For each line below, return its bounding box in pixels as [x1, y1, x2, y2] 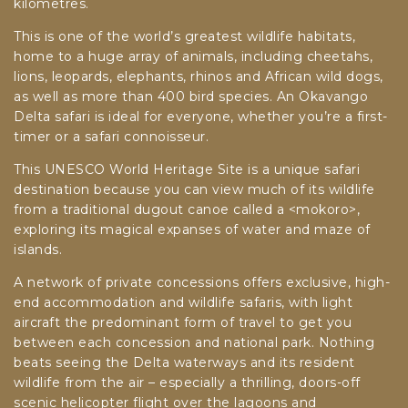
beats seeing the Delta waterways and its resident [14, 353, 355, 371]
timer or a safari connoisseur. [14, 127, 209, 145]
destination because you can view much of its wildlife [14, 180, 375, 198]
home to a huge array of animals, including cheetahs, [14, 47, 372, 65]
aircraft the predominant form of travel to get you [14, 313, 352, 331]
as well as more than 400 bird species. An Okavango [14, 87, 368, 105]
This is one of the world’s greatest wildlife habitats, [14, 27, 355, 45]
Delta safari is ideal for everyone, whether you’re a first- [14, 107, 388, 125]
